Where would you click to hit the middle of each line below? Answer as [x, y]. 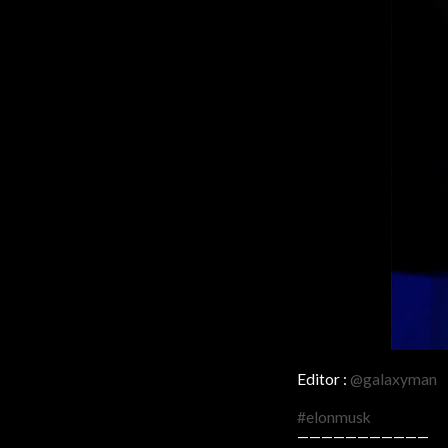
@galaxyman [393, 379]
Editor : [323, 379]
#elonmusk [334, 417]
